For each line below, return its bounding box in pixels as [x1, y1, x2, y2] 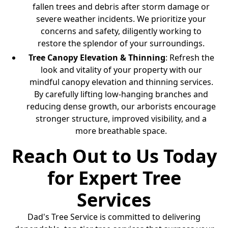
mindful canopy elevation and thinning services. [29, 76, 213, 88]
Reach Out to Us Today [11, 144, 217, 169]
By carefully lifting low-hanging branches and [34, 89, 208, 100]
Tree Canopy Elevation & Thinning [28, 52, 165, 64]
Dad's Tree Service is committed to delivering [27, 211, 201, 223]
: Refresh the [165, 52, 214, 64]
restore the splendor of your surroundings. [38, 38, 205, 49]
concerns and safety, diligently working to [41, 25, 202, 37]
